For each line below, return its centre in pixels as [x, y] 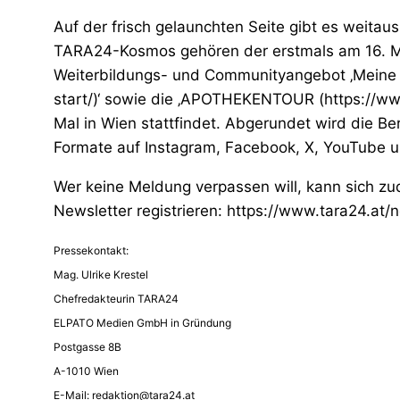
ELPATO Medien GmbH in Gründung [142, 323]
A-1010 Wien [86, 371]
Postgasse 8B [87, 347]
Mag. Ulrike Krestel [101, 275]
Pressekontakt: [91, 250]
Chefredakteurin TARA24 [116, 299]
